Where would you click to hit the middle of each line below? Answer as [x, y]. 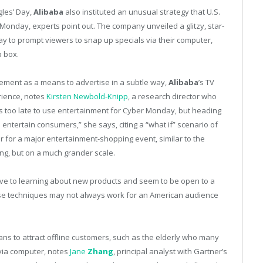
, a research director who [172, 97]
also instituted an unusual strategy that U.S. [142, 11]
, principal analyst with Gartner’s [170, 252]
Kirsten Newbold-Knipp [87, 97]
